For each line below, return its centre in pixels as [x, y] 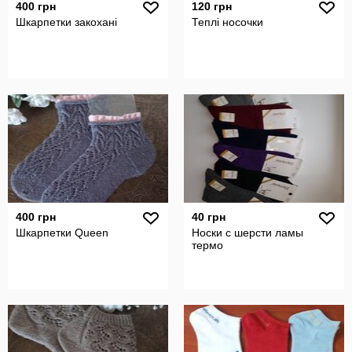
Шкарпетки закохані [66, 22]
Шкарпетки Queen [62, 233]
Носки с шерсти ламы [247, 233]
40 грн [209, 217]
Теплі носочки [227, 22]
